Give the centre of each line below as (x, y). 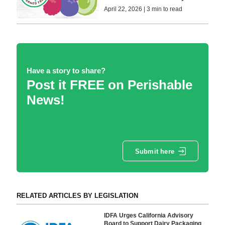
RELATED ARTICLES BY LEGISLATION (77, 196)
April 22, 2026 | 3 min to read (143, 9)
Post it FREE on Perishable (109, 85)
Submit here (154, 151)
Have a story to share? (66, 71)
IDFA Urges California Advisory (149, 215)
